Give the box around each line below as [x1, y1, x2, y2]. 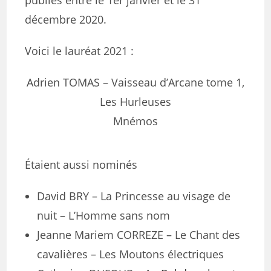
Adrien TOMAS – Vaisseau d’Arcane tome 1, [27, 75, 244, 90]
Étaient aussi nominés [25, 157, 138, 172]
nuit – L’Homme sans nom [37, 208, 171, 223]
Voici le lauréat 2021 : [25, 44, 134, 58]
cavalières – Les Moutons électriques [37, 247, 224, 261]
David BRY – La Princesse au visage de [37, 189, 231, 203]
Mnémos [113, 114, 158, 128]
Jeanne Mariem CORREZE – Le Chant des [37, 227, 241, 242]
